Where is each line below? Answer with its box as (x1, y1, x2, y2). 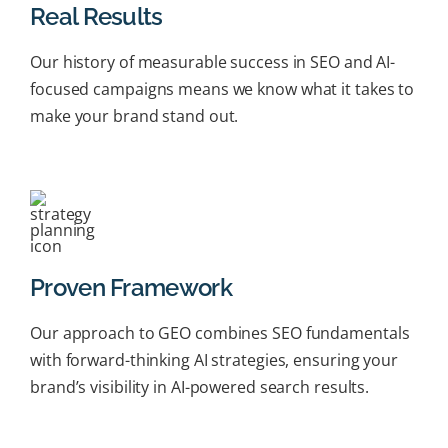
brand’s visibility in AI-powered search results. (30, 376, 370, 398)
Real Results (30, 2, 163, 31)
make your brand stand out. (30, 105, 239, 127)
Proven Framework (30, 273, 232, 302)
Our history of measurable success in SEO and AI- (30, 51, 396, 73)
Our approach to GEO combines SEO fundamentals (30, 322, 410, 344)
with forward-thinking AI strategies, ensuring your (30, 349, 398, 371)
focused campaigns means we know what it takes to (30, 78, 415, 100)
